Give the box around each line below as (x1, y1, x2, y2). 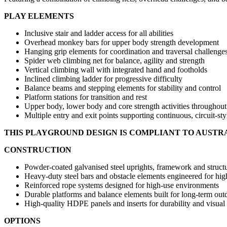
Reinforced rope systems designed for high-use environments (24, 180, 219, 190)
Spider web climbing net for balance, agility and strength (24, 56, 205, 65)
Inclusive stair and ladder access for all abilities (24, 28, 173, 37)
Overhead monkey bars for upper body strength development (24, 37, 219, 47)
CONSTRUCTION (4, 145, 71, 154)
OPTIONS (4, 216, 41, 225)
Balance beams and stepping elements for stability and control (24, 83, 221, 92)
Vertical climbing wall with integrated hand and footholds (24, 65, 207, 74)
